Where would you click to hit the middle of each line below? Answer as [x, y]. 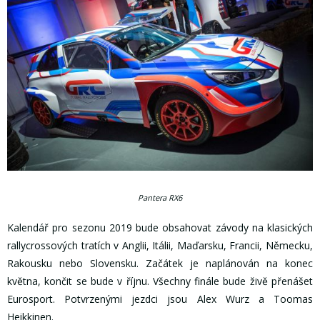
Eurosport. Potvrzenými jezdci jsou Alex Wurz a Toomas [160, 299]
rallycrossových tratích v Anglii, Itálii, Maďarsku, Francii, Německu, [160, 246]
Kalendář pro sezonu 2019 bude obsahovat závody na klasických [160, 228]
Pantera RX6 [160, 198]
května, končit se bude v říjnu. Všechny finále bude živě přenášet [160, 281]
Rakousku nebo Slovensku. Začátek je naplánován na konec [160, 264]
